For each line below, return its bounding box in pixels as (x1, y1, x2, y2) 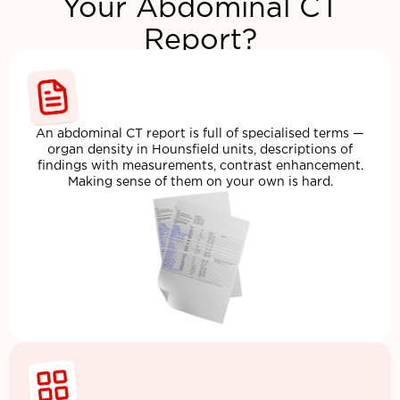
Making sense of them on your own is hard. (67, 176, 333, 187)
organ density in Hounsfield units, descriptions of (47, 144, 353, 155)
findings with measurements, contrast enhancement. (37, 160, 363, 171)
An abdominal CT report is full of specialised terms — (36, 128, 364, 139)
